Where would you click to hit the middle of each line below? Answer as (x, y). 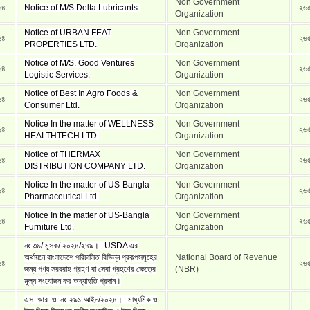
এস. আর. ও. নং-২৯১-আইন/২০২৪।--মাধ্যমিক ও (91, 300)
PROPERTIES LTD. (61, 44)
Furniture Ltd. (49, 227)
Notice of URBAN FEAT (68, 33)
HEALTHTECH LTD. (62, 136)
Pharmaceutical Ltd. (62, 197)
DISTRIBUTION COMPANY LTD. (85, 166)
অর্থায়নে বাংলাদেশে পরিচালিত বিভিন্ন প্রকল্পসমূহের (91, 257)
